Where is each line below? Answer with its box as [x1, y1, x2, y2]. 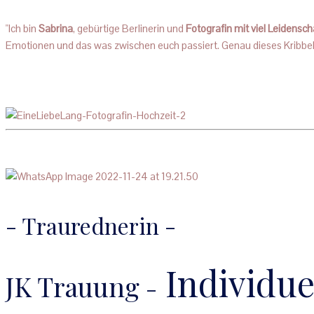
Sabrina [39, 21, 73, 35]
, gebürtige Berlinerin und [73, 21, 186, 35]
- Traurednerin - [6, 210, 176, 240]
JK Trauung [6, 268, 146, 304]
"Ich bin [6, 21, 39, 35]
